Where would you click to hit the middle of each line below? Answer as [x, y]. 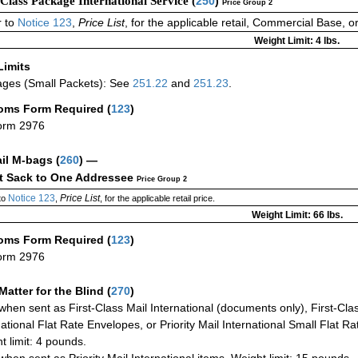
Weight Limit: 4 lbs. [297, 41]
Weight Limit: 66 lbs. [297, 215]
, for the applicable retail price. [157, 199]
